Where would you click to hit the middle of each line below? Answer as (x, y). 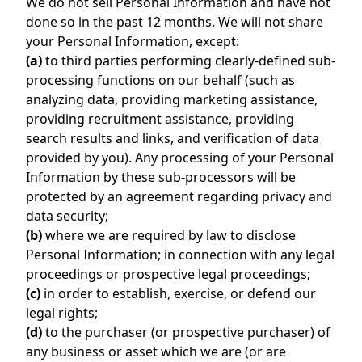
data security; (67, 216)
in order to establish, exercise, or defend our (178, 293)
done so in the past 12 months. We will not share (175, 22)
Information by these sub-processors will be (161, 177)
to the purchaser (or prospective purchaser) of (186, 332)
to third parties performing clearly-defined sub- (189, 61)
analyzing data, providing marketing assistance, (172, 99)
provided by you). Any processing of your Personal (180, 158)
